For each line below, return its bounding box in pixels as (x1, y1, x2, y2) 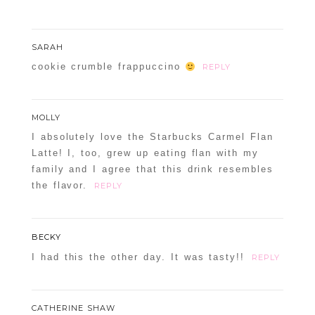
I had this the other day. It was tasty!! (31, 252, 245, 263)
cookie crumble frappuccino (31, 61, 186, 72)
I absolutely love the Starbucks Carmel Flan (31, 131, 274, 143)
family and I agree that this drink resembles (31, 164, 274, 175)
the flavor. (31, 180, 88, 191)
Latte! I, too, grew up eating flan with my (31, 148, 259, 159)
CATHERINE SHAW (31, 303, 115, 314)
